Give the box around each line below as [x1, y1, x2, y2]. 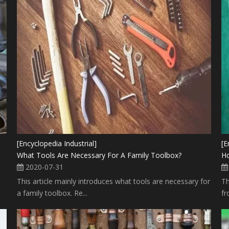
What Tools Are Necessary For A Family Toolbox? [17, 150, 182, 161]
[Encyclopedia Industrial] [17, 139, 97, 149]
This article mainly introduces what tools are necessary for [17, 176, 211, 187]
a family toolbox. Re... [17, 188, 88, 198]
